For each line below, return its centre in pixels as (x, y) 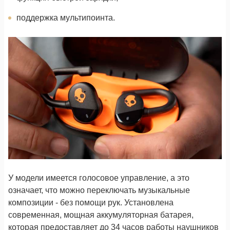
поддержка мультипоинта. (66, 18)
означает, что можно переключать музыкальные (99, 190)
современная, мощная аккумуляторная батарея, (101, 215)
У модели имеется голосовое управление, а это (99, 178)
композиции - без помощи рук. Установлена (91, 202)
